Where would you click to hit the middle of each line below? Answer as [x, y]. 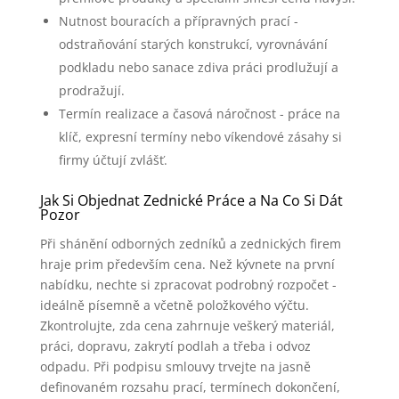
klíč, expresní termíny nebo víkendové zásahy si [200, 137]
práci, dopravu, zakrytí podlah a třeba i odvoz [175, 346]
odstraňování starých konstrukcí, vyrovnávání [193, 44]
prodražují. [91, 90]
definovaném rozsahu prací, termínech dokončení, [190, 387]
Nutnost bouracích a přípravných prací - [178, 21]
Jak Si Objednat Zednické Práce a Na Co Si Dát [191, 200]
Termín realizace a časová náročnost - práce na [199, 114]
